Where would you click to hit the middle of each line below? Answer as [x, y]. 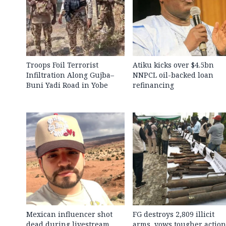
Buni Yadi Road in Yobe [67, 85]
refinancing [153, 85]
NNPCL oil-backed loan [173, 75]
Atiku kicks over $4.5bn [173, 65]
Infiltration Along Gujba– [70, 75]
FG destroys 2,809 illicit [173, 214]
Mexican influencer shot [69, 214]
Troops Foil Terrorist [62, 65]
